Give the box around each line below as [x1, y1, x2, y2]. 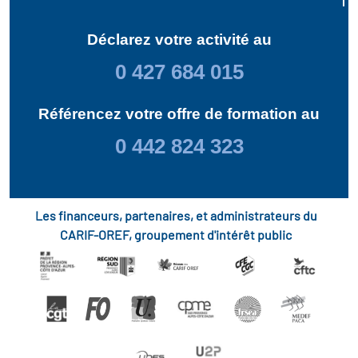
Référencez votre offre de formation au [38, 105, 320, 122]
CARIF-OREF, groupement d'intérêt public [60, 226, 292, 242]
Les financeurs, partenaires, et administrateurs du [34, 207, 317, 223]
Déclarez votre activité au [86, 30, 272, 48]
